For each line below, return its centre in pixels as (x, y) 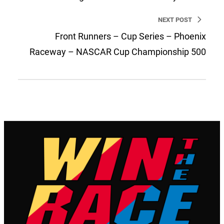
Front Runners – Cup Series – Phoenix (130, 36)
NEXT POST (175, 20)
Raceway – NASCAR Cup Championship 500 (118, 52)
